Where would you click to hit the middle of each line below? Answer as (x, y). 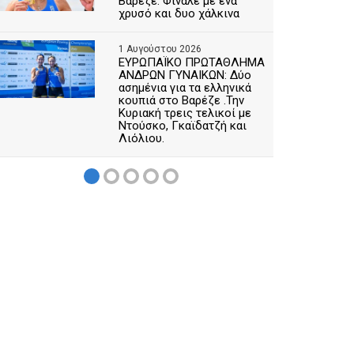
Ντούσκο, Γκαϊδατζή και (183, 126)
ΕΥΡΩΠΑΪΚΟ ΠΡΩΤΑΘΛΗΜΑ (192, 62)
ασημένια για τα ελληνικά (185, 88)
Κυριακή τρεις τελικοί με (185, 113)
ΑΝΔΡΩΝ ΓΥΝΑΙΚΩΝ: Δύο (185, 75)
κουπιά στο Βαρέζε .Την (182, 100)
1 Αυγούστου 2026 (160, 49)
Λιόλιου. (142, 138)
